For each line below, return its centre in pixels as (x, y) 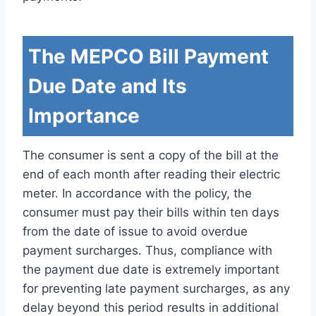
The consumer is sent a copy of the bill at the (151, 155)
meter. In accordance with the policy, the (137, 193)
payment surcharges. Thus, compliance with (147, 250)
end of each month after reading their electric (151, 174)
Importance (84, 115)
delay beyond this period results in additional (151, 307)
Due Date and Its (108, 86)
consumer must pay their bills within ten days (151, 212)
